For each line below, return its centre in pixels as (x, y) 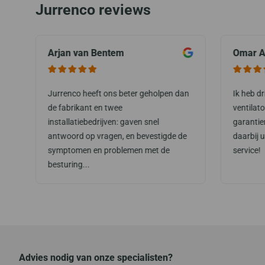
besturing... (69, 164)
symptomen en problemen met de (109, 150)
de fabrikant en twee (85, 107)
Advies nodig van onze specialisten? (96, 257)
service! (247, 150)
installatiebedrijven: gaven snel (104, 122)
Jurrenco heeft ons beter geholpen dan (119, 93)
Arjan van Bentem (86, 53)
